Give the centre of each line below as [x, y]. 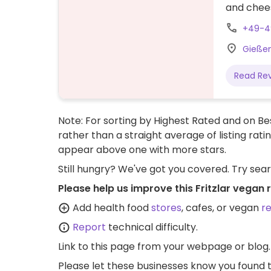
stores [166, 208]
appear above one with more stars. [142, 150]
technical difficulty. [152, 227]
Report [89, 227]
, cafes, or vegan [221, 208]
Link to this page [96, 247]
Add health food [111, 208]
